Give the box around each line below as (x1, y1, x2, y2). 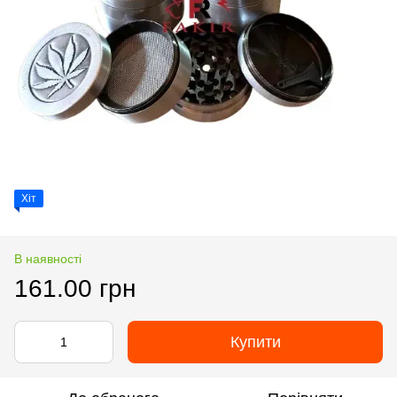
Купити (230, 333, 281, 351)
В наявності (14, 252, 82, 266)
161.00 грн (14, 275, 136, 302)
